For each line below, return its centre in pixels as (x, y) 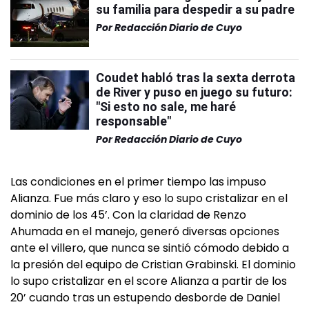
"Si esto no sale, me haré (166, 107)
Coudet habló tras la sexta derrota (196, 78)
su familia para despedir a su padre (195, 9)
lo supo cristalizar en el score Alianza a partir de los (149, 281)
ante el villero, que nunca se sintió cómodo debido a (150, 248)
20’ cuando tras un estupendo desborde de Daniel (145, 298)
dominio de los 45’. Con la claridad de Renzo (128, 215)
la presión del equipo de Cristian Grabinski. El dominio (153, 265)
